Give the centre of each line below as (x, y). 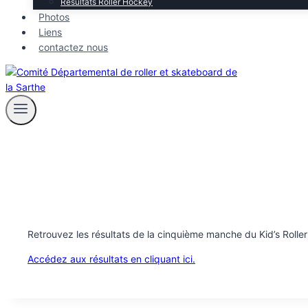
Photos (54, 17)
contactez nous (74, 47)
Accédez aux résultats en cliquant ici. (111, 259)
